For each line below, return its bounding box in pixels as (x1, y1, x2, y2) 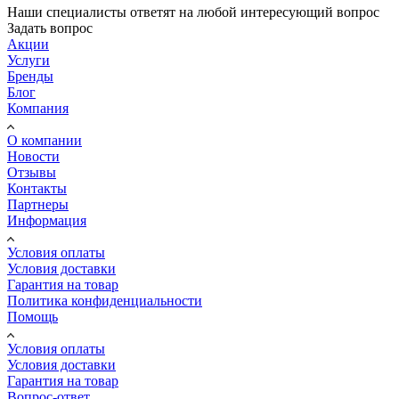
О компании (7, 132, 82, 148)
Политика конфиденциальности (7, 292, 202, 308)
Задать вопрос (7, 20, 93, 36)
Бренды (7, 68, 53, 84)
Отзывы (7, 164, 56, 180)
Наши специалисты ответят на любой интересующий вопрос (7, 4, 379, 20)
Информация (7, 212, 86, 228)
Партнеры (7, 196, 69, 212)
